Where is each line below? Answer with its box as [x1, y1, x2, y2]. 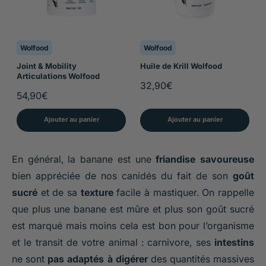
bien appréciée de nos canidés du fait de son [12, 169, 233, 182]
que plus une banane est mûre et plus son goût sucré [12, 202, 254, 215]
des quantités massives [147, 252, 254, 265]
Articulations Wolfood [17, 71, 100, 81]
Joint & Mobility [17, 61, 77, 71]
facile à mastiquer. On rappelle [113, 186, 255, 198]
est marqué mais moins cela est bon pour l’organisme [12, 219, 254, 232]
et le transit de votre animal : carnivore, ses [12, 236, 214, 248]
